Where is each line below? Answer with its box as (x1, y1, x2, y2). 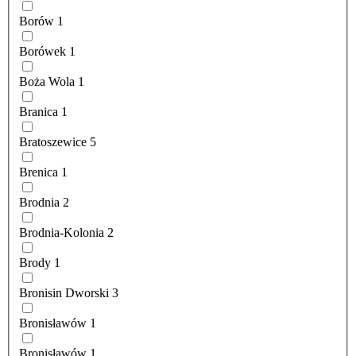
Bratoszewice (19, 135, 87, 149)
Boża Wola (19, 75, 75, 89)
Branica (19, 105, 58, 119)
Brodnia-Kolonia (19, 226, 104, 240)
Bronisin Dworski (19, 286, 109, 300)
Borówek (19, 44, 66, 59)
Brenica (19, 165, 58, 180)
